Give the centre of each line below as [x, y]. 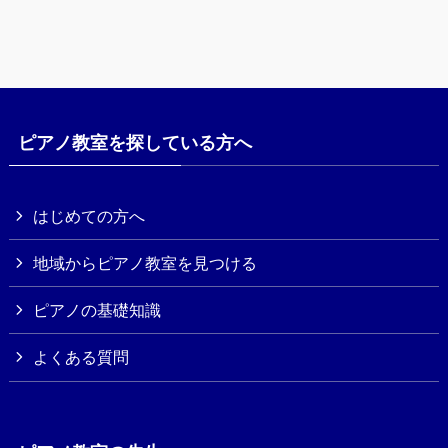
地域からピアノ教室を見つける [145, 263]
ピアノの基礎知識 [97, 310]
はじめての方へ [89, 215]
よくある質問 [81, 357]
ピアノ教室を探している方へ [134, 142]
